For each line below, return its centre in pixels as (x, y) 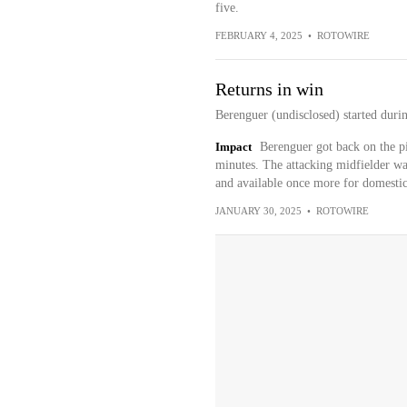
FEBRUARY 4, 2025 (258, 35)
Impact (233, 147)
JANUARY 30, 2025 (258, 211)
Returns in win (269, 89)
